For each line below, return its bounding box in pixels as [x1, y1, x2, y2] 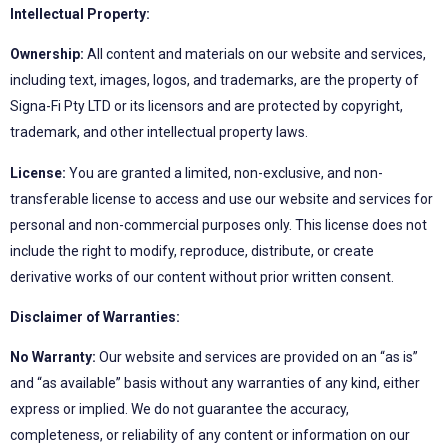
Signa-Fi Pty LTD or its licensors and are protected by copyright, [10, 98, 403, 115]
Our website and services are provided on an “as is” [96, 349, 418, 366]
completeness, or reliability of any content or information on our [10, 427, 410, 444]
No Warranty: [10, 349, 96, 366]
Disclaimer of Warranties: [10, 308, 180, 325]
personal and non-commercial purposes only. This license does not [10, 216, 427, 233]
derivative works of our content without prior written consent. [10, 268, 394, 285]
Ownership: [10, 46, 84, 63]
